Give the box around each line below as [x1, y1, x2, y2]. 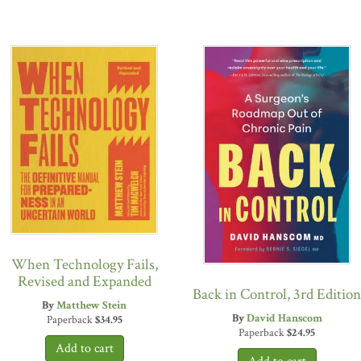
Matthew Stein [56, 298, 127, 313]
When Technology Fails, [10, 255, 158, 276]
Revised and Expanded [17, 272, 151, 293]
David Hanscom [246, 311, 322, 326]
